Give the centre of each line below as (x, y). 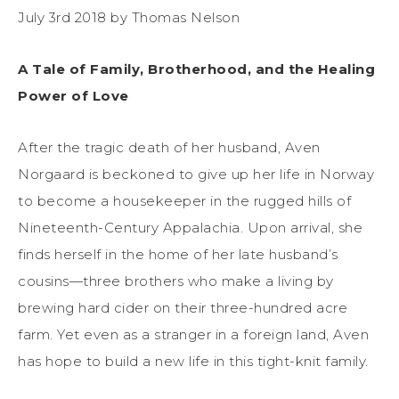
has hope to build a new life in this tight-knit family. (193, 362)
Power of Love (73, 96)
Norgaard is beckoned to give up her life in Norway (196, 175)
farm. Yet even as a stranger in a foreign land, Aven (193, 335)
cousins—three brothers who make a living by (176, 281)
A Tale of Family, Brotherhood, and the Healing (196, 69)
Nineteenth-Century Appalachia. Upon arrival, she (190, 228)
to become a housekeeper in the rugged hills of (184, 201)
